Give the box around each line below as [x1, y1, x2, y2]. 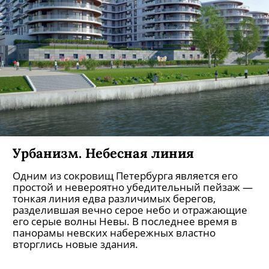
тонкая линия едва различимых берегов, [13, 192, 216, 205]
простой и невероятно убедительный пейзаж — [13, 180, 253, 194]
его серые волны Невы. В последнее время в [13, 214, 237, 228]
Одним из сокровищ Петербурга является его [13, 169, 238, 183]
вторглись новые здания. [13, 237, 138, 251]
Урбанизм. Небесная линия [13, 144, 194, 162]
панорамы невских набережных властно [13, 226, 216, 240]
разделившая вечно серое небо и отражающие [13, 203, 247, 217]
